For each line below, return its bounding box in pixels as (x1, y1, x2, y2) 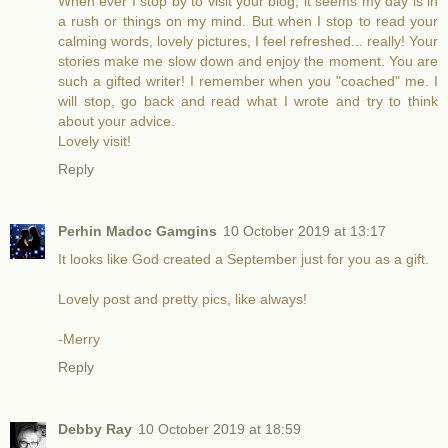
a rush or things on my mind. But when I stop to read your (58, 12, 438, 29)
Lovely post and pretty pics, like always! (58, 290, 307, 307)
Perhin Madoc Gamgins (58, 222, 217, 239)
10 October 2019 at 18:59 (138, 420, 301, 437)
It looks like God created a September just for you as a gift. (58, 250, 429, 267)
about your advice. (58, 112, 175, 129)
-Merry (58, 330, 100, 347)
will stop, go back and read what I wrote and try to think (58, 92, 438, 109)
